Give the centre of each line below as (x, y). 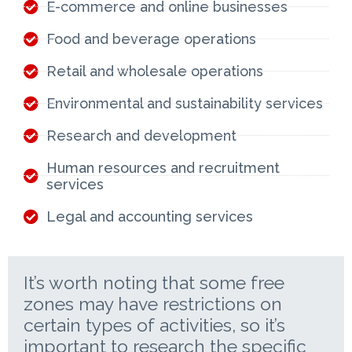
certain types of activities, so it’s (154, 324)
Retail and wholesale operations (154, 71)
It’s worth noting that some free (154, 282)
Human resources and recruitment (163, 167)
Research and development (141, 135)
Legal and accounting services (149, 216)
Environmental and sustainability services (184, 103)
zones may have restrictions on (153, 303)
